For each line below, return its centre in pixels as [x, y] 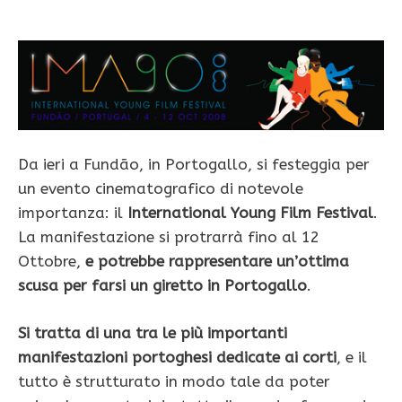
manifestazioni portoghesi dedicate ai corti [177, 357]
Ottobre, [52, 262]
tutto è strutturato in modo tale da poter [174, 381]
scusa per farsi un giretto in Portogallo [162, 286]
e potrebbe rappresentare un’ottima [217, 262]
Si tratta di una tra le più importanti [153, 332]
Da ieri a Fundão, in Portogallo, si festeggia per [194, 165]
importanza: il [73, 213]
